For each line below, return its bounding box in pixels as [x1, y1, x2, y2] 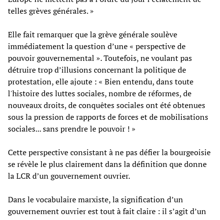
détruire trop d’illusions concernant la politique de [8, 64, 186, 75]
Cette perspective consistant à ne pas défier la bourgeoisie [8, 146, 211, 158]
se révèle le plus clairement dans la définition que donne [8, 158, 207, 169]
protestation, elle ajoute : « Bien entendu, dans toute [8, 76, 193, 87]
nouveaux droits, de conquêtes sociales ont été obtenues [8, 99, 205, 110]
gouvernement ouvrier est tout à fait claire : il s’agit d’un [8, 205, 206, 217]
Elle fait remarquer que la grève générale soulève [8, 28, 177, 40]
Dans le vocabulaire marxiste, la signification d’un [8, 193, 183, 205]
